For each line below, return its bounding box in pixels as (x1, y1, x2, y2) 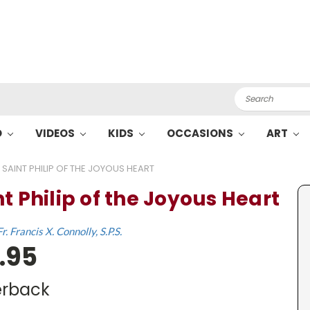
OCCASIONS (166, 126, 235, 140)
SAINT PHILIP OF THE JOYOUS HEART (2, 162, 154, 175)
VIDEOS (35, 126, 77, 140)
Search (234, 87, 268, 101)
